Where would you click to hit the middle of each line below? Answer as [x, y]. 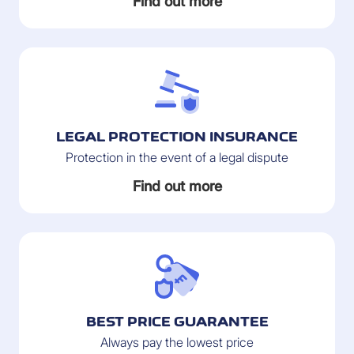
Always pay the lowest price [177, 342]
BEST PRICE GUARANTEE [177, 322]
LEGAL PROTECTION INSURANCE [177, 137]
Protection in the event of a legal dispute [177, 157]
